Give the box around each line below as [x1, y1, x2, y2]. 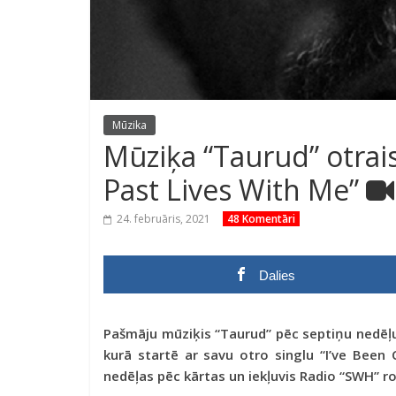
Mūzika [112, 118, 147, 133]
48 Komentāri [227, 211, 295, 226]
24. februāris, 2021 [117, 211, 210, 226]
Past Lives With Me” [103, 171, 366, 209]
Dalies [258, 268, 295, 283]
